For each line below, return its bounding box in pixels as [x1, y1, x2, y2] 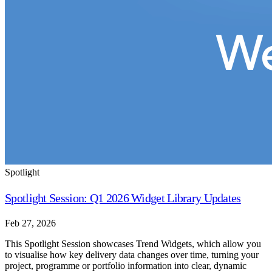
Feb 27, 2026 [5, 218, 56, 229]
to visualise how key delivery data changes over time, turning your [5, 250, 259, 260]
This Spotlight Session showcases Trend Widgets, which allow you [5, 239, 261, 250]
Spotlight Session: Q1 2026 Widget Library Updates [5, 191, 241, 205]
